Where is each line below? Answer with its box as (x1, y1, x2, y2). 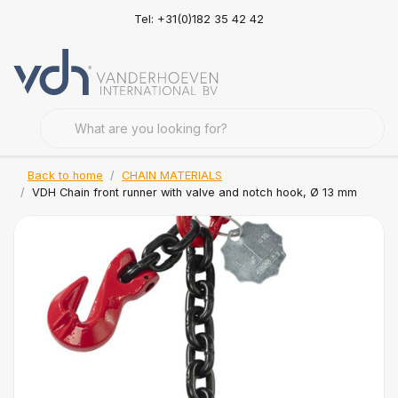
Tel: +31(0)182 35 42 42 (133, 12, 264, 26)
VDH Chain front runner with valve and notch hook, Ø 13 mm (32, 186, 357, 199)
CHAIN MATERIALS (122, 169, 222, 182)
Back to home (28, 169, 103, 182)
